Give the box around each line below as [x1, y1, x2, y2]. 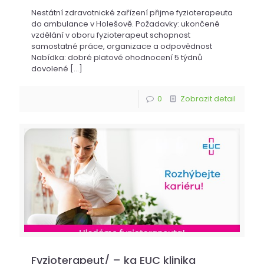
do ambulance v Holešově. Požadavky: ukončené [31, 18, 220, 29]
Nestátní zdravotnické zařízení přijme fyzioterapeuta [31, 6, 233, 18]
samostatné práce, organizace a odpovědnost [31, 40, 212, 52]
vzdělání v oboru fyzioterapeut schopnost [31, 29, 190, 41]
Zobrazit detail [180, 93, 236, 104]
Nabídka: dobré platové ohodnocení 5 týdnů [31, 51, 202, 63]
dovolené [31, 62, 68, 74]
